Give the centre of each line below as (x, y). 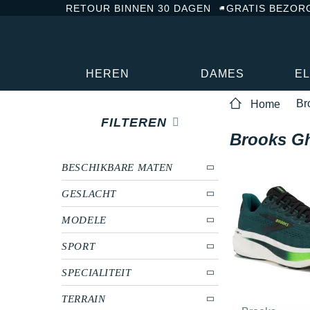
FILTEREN (134, 122)
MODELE (84, 220)
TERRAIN (84, 299)
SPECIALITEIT (97, 272)
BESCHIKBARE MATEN (117, 167)
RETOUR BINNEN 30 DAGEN (138, 8)
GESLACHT (89, 193)
